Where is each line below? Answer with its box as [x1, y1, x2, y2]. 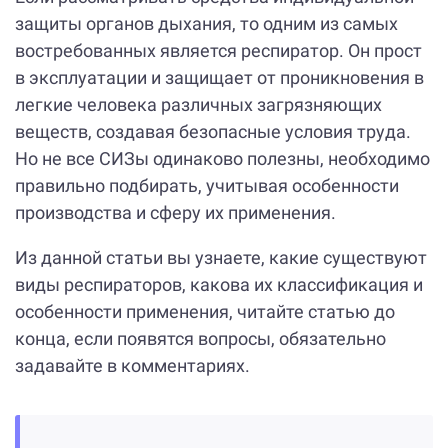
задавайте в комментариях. [15, 355, 250, 377]
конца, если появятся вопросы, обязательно [15, 328, 386, 350]
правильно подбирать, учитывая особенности [15, 175, 399, 197]
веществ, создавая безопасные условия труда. [15, 121, 411, 143]
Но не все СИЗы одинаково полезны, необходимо [15, 148, 430, 170]
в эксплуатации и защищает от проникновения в [15, 67, 424, 89]
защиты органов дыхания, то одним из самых [15, 13, 398, 35]
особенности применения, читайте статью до [15, 301, 395, 323]
